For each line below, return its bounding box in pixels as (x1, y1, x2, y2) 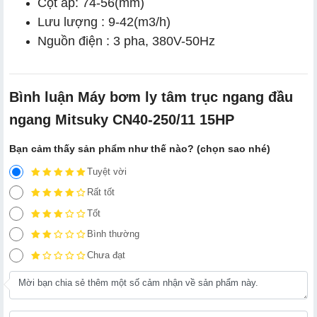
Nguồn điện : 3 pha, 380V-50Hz (38, 33, 222, 48)
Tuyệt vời (87, 166, 127, 177)
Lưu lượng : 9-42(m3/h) (38, 14, 171, 29)
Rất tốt (87, 187, 115, 198)
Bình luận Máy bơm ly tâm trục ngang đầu (9, 88, 293, 105)
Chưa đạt (87, 249, 125, 260)
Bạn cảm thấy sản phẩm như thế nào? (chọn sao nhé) (9, 142, 270, 154)
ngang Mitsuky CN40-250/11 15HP (9, 111, 234, 127)
